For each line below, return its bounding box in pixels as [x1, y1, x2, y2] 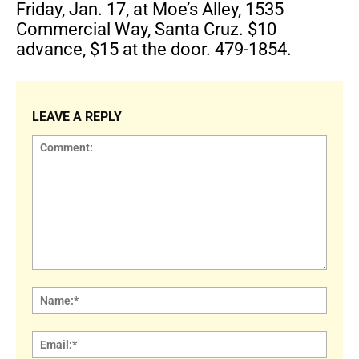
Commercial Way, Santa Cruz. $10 [16, 18, 276, 39]
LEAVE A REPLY [32, 108, 122, 124]
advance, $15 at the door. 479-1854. [16, 38, 296, 59]
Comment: [31, 270, 85, 284]
